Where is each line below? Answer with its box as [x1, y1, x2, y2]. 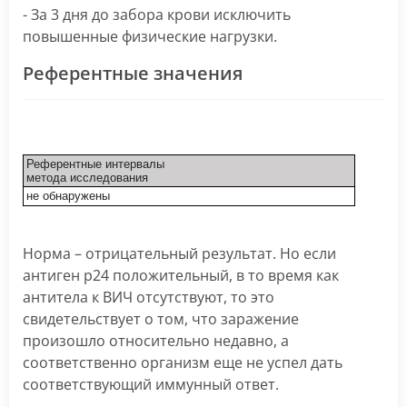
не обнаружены [26, 189, 110, 203]
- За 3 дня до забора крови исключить [23, 5, 291, 25]
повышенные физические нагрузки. [23, 26, 277, 46]
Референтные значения [23, 61, 243, 85]
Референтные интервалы [26, 157, 164, 171]
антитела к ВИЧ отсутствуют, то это [23, 287, 274, 307]
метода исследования [26, 171, 148, 184]
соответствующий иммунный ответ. [23, 374, 279, 394]
